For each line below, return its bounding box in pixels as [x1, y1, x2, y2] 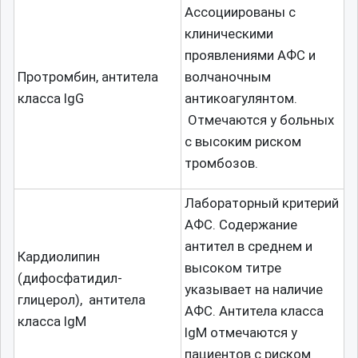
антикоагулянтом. [185, 90, 297, 106]
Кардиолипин [18, 249, 100, 265]
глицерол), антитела [18, 292, 145, 308]
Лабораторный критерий [185, 195, 339, 211]
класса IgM [18, 313, 86, 329]
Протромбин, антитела [18, 69, 158, 85]
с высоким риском [185, 133, 301, 149]
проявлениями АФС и [185, 47, 316, 63]
